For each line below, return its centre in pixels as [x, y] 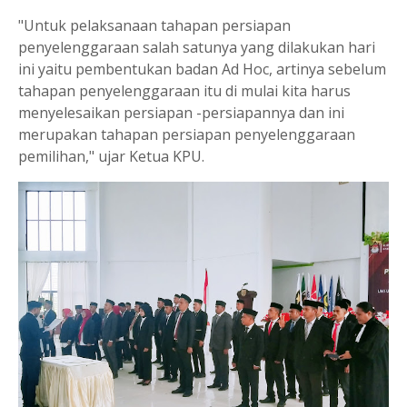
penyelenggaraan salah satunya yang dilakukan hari [197, 47]
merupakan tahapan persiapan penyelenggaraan [187, 134]
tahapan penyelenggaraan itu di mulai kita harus [184, 90]
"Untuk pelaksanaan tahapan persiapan [154, 25]
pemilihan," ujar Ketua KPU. [111, 156]
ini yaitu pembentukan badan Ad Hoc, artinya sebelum [202, 69]
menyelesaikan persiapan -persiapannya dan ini [181, 112]
